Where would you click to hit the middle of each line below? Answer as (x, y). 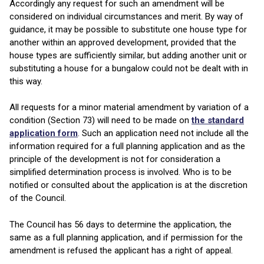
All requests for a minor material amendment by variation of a (129, 108)
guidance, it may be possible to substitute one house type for (128, 29)
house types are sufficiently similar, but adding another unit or (128, 55)
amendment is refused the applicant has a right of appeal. (121, 250)
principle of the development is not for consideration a (115, 159)
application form (44, 133)
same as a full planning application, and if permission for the (126, 237)
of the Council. (38, 198)
